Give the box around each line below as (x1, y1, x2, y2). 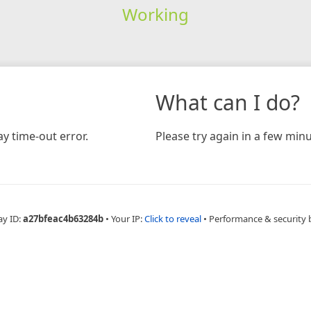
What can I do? (155, 87, 300, 117)
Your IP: (111, 212, 144, 225)
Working (121, 2, 189, 26)
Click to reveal (144, 212, 201, 225)
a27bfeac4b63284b (23, 212, 103, 225)
